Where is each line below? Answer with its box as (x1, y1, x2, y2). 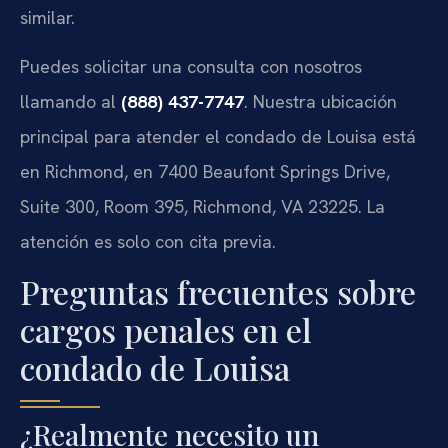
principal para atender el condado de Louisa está (20, 124, 416, 148)
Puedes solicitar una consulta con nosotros (20, 54, 362, 78)
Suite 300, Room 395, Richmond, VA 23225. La (20, 194, 385, 218)
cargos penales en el (20, 308, 312, 352)
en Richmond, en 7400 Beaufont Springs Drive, (20, 159, 390, 183)
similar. (20, 5, 75, 29)
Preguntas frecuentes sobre (20, 270, 416, 314)
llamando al (20, 89, 121, 113)
